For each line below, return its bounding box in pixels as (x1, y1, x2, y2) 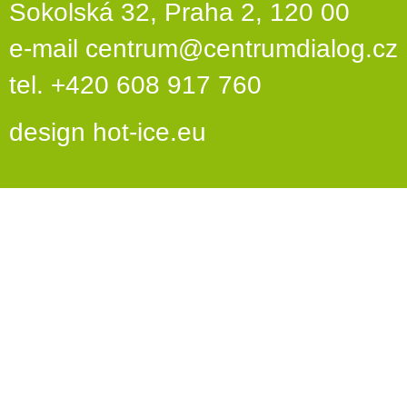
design (9, 117, 93, 146)
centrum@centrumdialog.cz (85, 35, 398, 64)
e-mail (9, 35, 85, 64)
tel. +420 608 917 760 (9, 71, 262, 100)
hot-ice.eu (93, 117, 206, 146)
